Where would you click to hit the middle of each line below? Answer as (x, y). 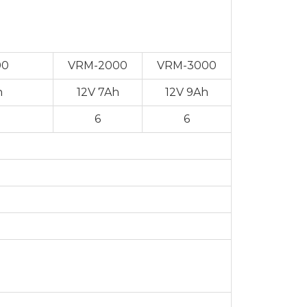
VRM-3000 (187, 65)
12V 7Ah (98, 92)
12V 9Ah (187, 92)
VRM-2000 (98, 65)
